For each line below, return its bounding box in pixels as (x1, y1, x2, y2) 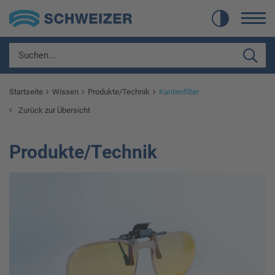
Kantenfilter (159, 87, 199, 96)
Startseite (9, 87, 45, 96)
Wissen (52, 87, 80, 96)
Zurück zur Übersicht (18, 106, 90, 115)
